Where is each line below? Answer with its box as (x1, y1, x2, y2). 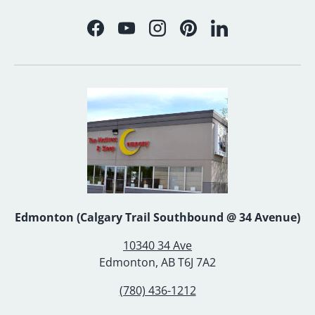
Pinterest (187, 27, 236, 44)
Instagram (156, 27, 211, 44)
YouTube (125, 27, 173, 44)
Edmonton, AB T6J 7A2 (99, 254, 216, 270)
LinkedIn (218, 27, 263, 44)
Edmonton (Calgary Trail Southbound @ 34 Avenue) (15, 209, 300, 225)
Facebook (94, 27, 146, 44)
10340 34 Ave (123, 237, 192, 253)
